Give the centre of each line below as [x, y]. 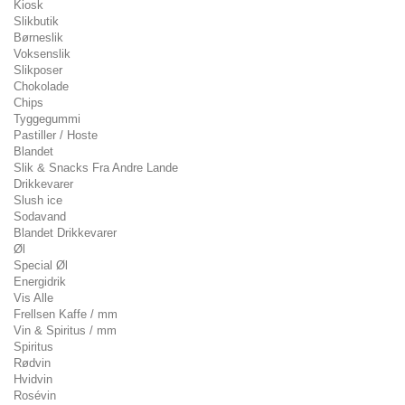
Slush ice [38, 200]
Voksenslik [42, 54]
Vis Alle [33, 298]
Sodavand [40, 217]
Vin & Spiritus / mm [65, 330]
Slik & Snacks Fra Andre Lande [96, 168]
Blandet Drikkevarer [65, 233]
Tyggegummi [47, 119]
